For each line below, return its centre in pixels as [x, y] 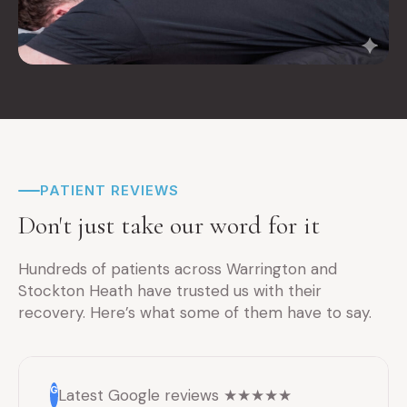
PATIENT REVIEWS [109, 191]
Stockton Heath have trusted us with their [170, 291]
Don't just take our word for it [169, 226]
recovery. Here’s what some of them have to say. [195, 313]
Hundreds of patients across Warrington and [178, 269]
